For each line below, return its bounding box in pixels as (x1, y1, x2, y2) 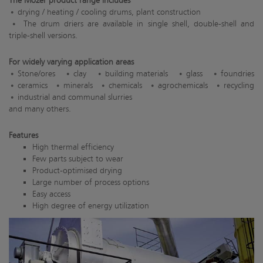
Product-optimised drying (32, 166, 122, 176)
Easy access (32, 189, 70, 200)
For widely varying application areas (9, 57, 134, 68)
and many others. (9, 104, 71, 114)
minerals (63, 80, 93, 91)
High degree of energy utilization (32, 201, 149, 211)
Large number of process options (32, 177, 149, 188)
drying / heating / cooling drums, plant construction (18, 7, 201, 18)
